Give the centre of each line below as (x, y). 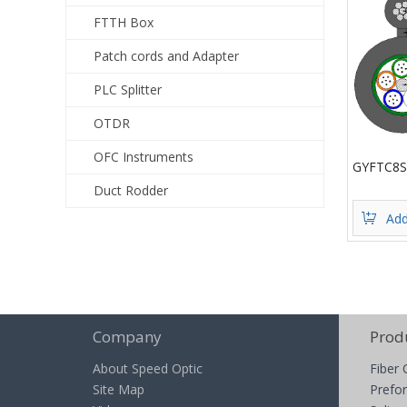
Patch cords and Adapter (166, 56)
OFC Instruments (144, 157)
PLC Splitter (128, 89)
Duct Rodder (131, 190)
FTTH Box (124, 22)
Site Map (119, 389)
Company (127, 337)
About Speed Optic (148, 368)
